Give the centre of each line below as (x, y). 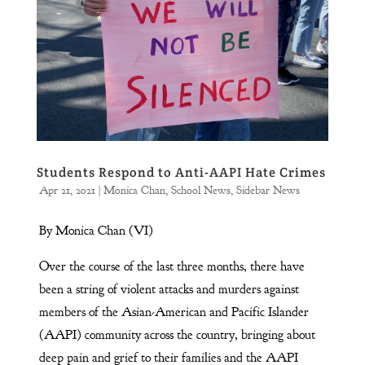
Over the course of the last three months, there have (172, 266)
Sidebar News (268, 190)
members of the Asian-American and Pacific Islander (174, 312)
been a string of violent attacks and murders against (169, 289)
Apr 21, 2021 (67, 190)
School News (200, 190)
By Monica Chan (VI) (96, 230)
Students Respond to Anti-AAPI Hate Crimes (181, 172)
